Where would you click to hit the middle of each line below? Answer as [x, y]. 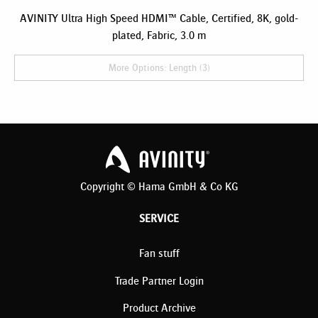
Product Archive [159, 308]
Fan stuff [159, 253]
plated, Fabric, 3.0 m [159, 35]
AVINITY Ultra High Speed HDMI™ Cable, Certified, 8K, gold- [159, 18]
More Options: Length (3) [159, 67]
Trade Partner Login [159, 280]
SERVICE [159, 219]
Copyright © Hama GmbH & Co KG [159, 186]
